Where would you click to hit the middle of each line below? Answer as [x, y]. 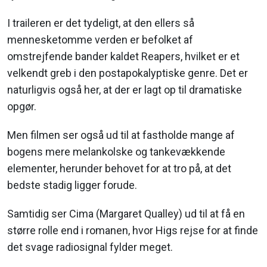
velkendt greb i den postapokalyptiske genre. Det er [128, 73]
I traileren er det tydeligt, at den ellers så [101, 23]
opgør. [22, 107]
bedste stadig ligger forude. [72, 185]
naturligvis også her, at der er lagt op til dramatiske [125, 90]
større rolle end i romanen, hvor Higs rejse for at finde [133, 231]
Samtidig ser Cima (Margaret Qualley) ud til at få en [126, 214]
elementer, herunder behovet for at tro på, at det [119, 169]
